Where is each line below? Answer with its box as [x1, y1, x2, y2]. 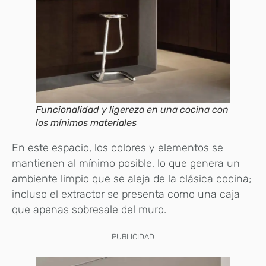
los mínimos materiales [36, 117, 137, 129]
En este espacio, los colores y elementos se [12, 141, 223, 155]
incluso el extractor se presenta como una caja [12, 188, 240, 201]
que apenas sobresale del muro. [12, 203, 166, 217]
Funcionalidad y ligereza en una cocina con [36, 104, 229, 116]
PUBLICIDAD [112, 232, 154, 242]
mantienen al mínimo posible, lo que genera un [12, 157, 240, 170]
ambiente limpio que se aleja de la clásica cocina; [12, 172, 252, 186]
